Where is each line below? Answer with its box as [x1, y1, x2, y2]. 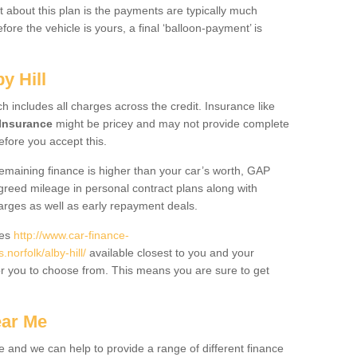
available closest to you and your [86, 246, 254, 259]
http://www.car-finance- [14, 229, 129, 241]
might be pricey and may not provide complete [53, 117, 289, 130]
